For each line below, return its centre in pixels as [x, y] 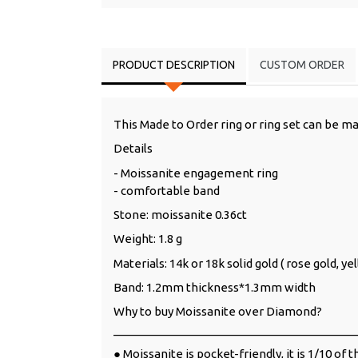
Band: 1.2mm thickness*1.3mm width [215, 287]
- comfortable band [167, 190]
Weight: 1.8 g [148, 239]
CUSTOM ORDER [302, 64]
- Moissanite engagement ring [196, 173]
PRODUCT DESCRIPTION [174, 64]
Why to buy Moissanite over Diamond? [218, 312]
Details [133, 149]
